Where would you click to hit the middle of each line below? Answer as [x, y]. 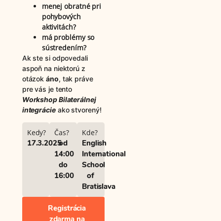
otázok [34, 78]
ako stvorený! [78, 110]
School [93, 165]
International [104, 154]
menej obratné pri [72, 6]
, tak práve [76, 78]
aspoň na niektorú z [54, 68]
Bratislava [98, 186]
